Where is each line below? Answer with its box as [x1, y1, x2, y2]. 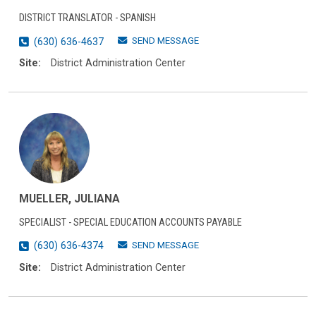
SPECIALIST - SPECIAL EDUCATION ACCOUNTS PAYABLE [19, 216, 242, 229]
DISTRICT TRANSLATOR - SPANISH [19, 12, 156, 25]
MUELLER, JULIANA [19, 191, 120, 205]
